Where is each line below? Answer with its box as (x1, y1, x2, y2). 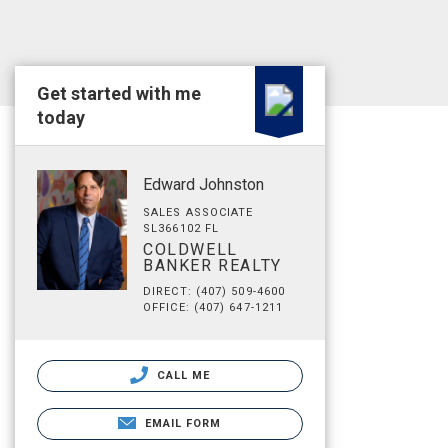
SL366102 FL (143, 222, 220, 235)
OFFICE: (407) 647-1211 (143, 301, 284, 314)
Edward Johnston (143, 175, 264, 194)
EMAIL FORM (144, 417, 222, 430)
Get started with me (37, 83, 201, 104)
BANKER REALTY (143, 256, 282, 275)
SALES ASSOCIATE (143, 206, 254, 219)
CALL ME (152, 369, 211, 382)
